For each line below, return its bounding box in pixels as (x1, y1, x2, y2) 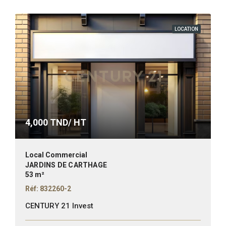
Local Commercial (25, 151, 87, 159)
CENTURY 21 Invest (25, 201, 93, 211)
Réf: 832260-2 (25, 185, 71, 193)
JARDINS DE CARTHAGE (25, 161, 107, 169)
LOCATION (175, 26, 198, 32)
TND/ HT (48, 117, 86, 128)
